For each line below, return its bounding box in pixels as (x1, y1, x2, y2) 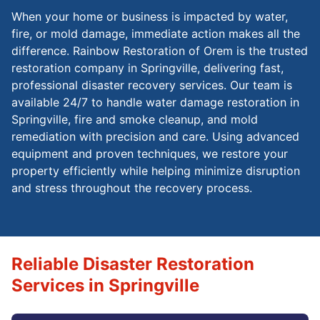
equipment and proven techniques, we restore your (11, 146, 288, 161)
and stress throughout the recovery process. (11, 180, 252, 195)
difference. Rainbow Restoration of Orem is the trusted (11, 43, 308, 58)
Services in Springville (11, 274, 199, 296)
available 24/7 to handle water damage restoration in (11, 94, 299, 109)
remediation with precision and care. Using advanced (11, 129, 299, 144)
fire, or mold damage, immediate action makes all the (11, 26, 300, 41)
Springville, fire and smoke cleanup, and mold (11, 111, 258, 126)
